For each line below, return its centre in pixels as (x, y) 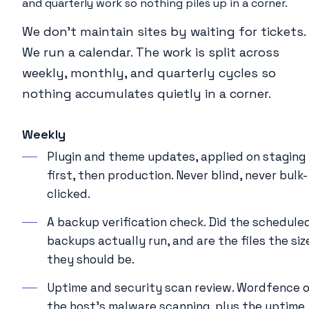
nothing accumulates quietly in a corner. (147, 93)
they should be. (91, 259)
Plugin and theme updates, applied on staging (176, 156)
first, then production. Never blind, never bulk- (177, 175)
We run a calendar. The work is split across (151, 52)
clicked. (69, 193)
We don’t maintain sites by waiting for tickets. (164, 31)
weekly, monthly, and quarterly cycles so (149, 72)
